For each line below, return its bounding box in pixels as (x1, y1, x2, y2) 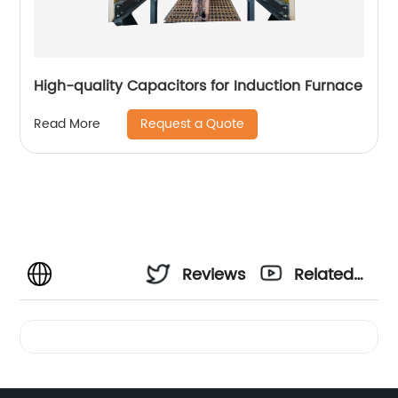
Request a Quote (140, 113, 245, 134)
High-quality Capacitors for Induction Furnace (34, 74, 363, 98)
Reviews (182, 261, 246, 288)
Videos (294, 309, 347, 336)
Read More (34, 114, 101, 135)
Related (294, 261, 354, 288)
